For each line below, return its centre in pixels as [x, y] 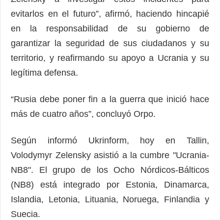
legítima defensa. [47, 72]
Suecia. [28, 214]
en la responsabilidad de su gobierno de [110, 28]
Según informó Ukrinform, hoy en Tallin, [110, 140]
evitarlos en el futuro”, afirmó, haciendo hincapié [110, 14]
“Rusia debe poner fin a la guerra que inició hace [110, 99]
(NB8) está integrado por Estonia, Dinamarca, [110, 184]
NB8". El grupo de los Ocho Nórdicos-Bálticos [110, 170]
